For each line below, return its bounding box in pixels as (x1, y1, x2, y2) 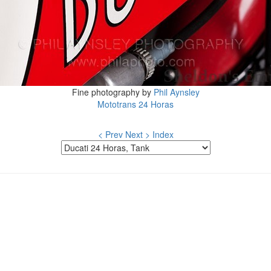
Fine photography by (71, 86, 154, 98)
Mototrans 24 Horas (97, 98, 174, 110)
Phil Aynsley (153, 86, 200, 98)
